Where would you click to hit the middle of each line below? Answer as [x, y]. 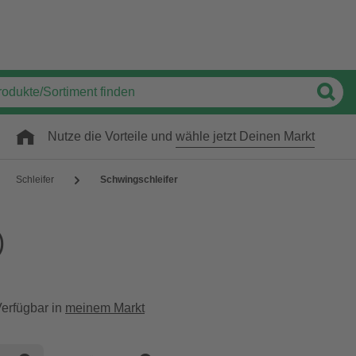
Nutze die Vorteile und [112, 136]
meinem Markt [105, 308]
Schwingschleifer [139, 180]
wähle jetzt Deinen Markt [245, 136]
